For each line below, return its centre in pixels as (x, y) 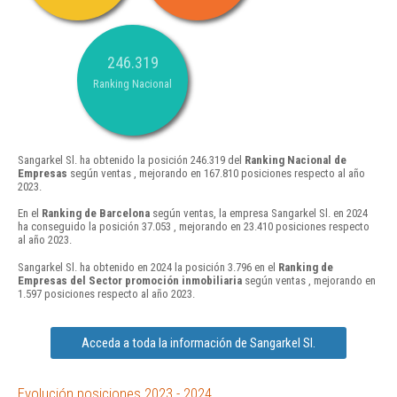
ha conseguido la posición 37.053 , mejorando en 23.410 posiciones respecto (194, 227)
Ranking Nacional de (296, 160)
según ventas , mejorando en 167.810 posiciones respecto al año (216, 174)
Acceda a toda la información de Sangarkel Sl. (198, 343)
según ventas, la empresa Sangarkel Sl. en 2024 (259, 214)
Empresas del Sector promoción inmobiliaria (130, 280)
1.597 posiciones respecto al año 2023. (106, 293)
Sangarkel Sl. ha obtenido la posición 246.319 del (131, 160)
